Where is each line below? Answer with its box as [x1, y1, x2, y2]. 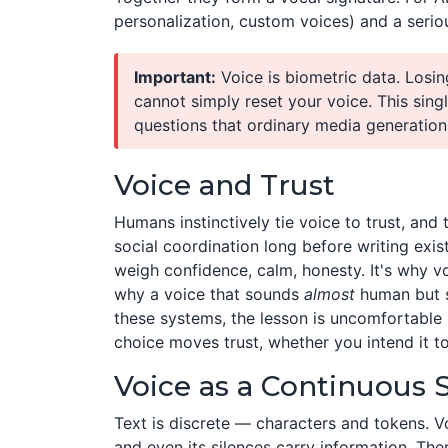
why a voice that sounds [114, 284, 304, 304]
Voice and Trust [114, 168, 335, 202]
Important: [134, 67, 216, 87]
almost [304, 284, 355, 304]
